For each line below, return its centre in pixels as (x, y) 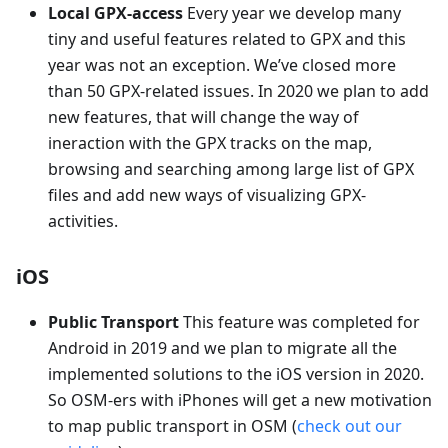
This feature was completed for (299, 321)
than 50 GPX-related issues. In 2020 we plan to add (238, 90)
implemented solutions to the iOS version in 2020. (236, 373)
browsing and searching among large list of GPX (231, 168)
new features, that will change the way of (203, 116)
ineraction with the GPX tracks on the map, (210, 142)
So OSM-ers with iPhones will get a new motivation (240, 399)
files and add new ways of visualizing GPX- (207, 194)
